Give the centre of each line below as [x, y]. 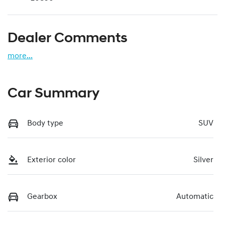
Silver [203, 160]
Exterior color [51, 160]
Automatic [195, 197]
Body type [45, 123]
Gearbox [42, 197]
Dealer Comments [68, 38]
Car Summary [53, 94]
